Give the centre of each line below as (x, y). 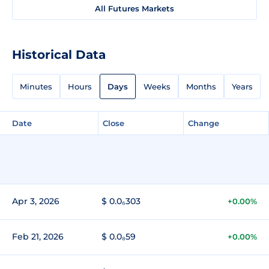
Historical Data (59, 54)
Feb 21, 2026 (38, 236)
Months (201, 86)
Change (204, 123)
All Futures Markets (134, 8)
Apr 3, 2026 (36, 201)
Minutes (36, 86)
